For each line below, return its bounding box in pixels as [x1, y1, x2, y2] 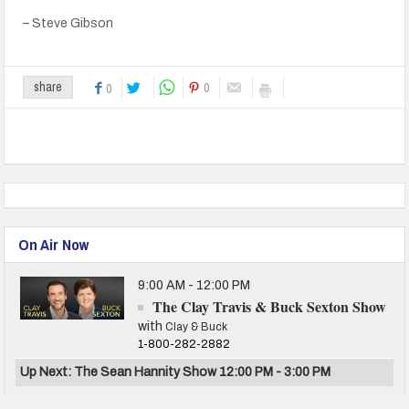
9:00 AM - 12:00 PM [138, 278, 251, 292]
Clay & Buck [165, 320, 228, 333]
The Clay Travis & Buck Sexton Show [152, 296, 387, 317]
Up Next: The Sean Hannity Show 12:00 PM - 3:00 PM [20, 365, 331, 379]
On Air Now [18, 234, 90, 255]
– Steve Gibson [23, 16, 114, 30]
